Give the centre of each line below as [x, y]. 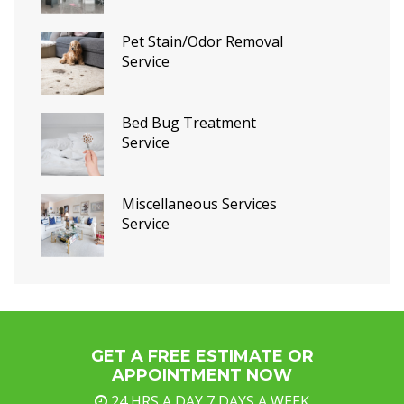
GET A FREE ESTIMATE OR [202, 356]
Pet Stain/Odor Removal [202, 41]
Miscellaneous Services [199, 203]
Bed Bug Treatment [189, 122]
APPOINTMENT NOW [202, 375]
